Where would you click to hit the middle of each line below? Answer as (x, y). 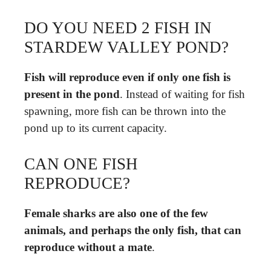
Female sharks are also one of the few (116, 213)
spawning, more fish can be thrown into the (125, 111)
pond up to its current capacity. (96, 128)
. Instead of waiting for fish (182, 94)
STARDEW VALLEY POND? (126, 47)
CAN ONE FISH (81, 164)
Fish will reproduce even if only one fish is (127, 77)
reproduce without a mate (88, 247)
